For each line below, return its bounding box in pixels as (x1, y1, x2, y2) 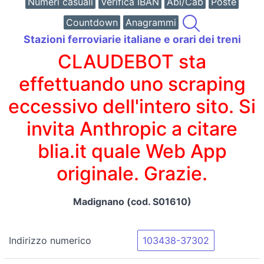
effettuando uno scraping (18, 72, 246, 95)
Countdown (66, 16, 118, 28)
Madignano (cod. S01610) (72, 195, 192, 207)
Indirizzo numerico (9, 234, 91, 246)
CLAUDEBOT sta (58, 49, 206, 73)
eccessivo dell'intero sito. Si (8, 94, 256, 118)
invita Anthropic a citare (27, 117, 237, 140)
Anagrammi (126, 16, 176, 28)
